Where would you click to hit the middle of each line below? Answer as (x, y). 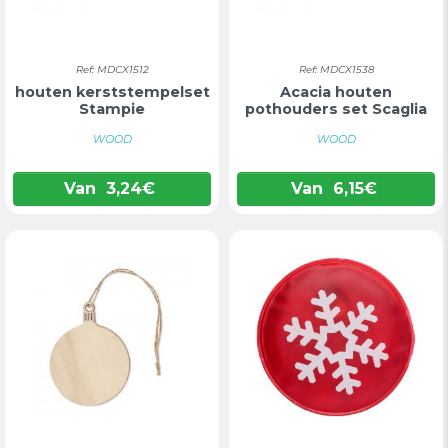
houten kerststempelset (112, 92)
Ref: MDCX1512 (112, 69)
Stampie (112, 109)
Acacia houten (336, 92)
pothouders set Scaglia (336, 109)
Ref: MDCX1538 (336, 69)
